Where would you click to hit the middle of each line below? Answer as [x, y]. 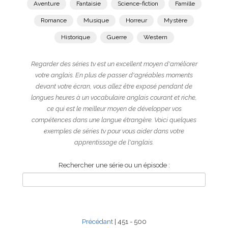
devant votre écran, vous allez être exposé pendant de [114, 86]
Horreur [136, 20]
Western [155, 37]
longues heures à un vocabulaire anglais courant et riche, [114, 97]
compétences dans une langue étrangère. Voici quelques [114, 120]
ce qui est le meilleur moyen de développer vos [114, 109]
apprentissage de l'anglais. [114, 142]
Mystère [176, 20]
